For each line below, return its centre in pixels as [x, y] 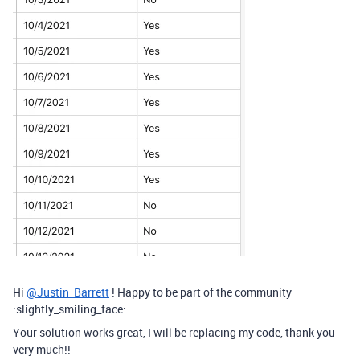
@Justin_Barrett [68, 292]
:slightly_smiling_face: [70, 309]
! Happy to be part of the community [200, 292]
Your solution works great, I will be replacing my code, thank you [174, 332]
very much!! [42, 349]
